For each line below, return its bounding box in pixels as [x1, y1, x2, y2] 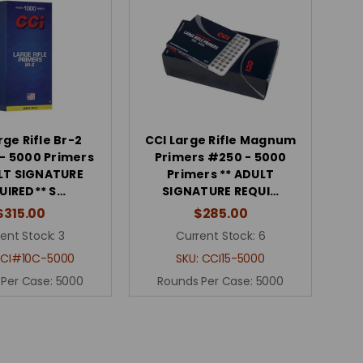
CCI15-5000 [201, 250, 265, 267]
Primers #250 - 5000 [154, 148, 287, 165]
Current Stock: [175, 227, 255, 244]
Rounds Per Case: [157, 272, 256, 289]
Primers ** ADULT [167, 165, 275, 182]
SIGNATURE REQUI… [162, 182, 280, 199]
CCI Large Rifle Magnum [144, 131, 297, 148]
